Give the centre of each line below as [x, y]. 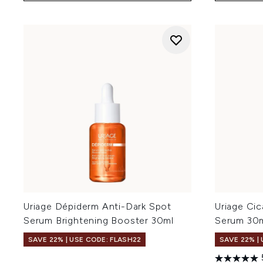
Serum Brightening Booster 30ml [99, 220]
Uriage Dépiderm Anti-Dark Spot [98, 206]
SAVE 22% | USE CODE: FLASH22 [85, 239]
